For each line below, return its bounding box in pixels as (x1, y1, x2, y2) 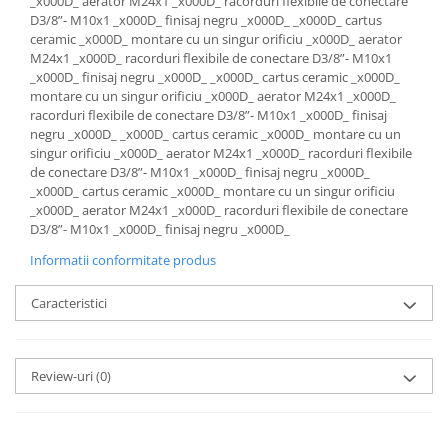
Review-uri (31, 367, 96, 386)
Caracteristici (31, 294, 107, 313)
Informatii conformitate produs (30, 251, 216, 270)
